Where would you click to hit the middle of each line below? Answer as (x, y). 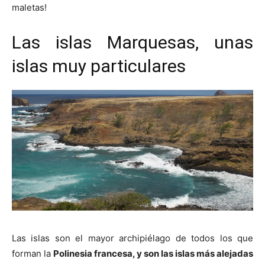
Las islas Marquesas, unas (132, 42)
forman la (33, 254)
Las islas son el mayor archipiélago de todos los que (132, 238)
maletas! (29, 7)
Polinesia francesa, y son (106, 254)
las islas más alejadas (206, 254)
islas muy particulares (99, 66)
